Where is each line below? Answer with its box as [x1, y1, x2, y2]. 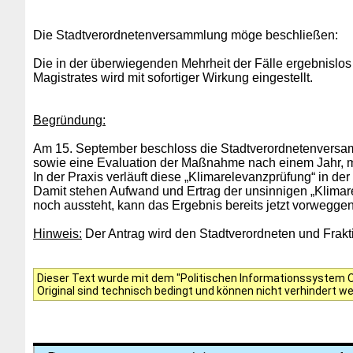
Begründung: [33, 113, 106, 127]
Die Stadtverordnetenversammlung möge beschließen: [33, 28, 338, 42]
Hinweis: [33, 227, 82, 240]
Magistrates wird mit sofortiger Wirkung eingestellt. [33, 71, 313, 84]
